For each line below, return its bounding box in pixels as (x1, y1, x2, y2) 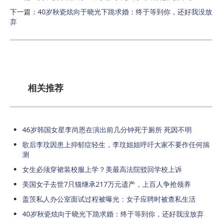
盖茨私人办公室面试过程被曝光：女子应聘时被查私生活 (22, 194, 196, 204)
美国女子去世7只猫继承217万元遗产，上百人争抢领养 (22, 179, 191, 189)
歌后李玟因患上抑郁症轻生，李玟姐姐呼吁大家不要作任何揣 (22, 139, 210, 149)
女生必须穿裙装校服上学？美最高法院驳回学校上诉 (22, 164, 182, 174)
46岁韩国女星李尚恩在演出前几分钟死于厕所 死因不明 (22, 124, 192, 134)
